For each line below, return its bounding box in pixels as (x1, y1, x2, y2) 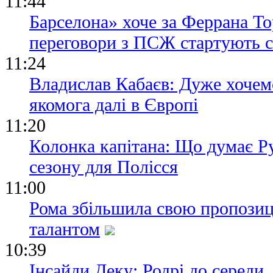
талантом (29, 219, 100, 239)
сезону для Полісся (29, 157, 178, 177)
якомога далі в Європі (29, 94, 198, 115)
